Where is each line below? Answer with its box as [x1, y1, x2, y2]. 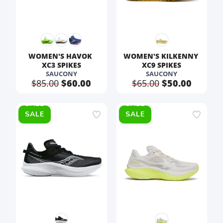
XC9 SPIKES [142, 60, 182, 70]
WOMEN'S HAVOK [28, 51, 95, 61]
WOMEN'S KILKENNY [123, 51, 200, 61]
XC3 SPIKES [41, 60, 81, 70]
